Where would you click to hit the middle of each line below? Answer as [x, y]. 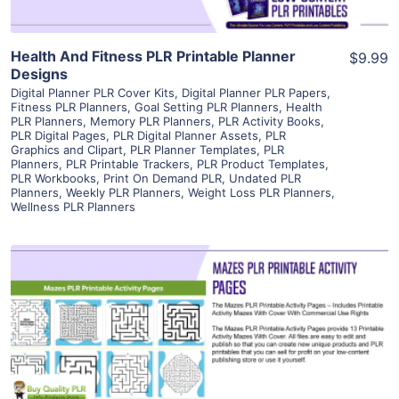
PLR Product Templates [261, 164]
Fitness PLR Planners [69, 107]
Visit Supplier [199, 374]
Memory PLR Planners [151, 122]
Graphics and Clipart [67, 150]
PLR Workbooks [53, 179]
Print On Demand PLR [163, 179]
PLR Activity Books [269, 122]
